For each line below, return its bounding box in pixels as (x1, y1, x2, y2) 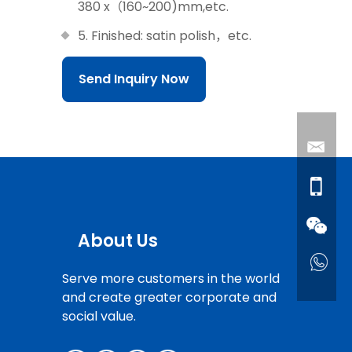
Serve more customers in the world (62, 269, 280, 288)
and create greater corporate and (62, 288, 277, 306)
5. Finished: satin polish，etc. (78, 26, 251, 45)
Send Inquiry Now (79, 69, 189, 88)
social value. (62, 306, 136, 325)
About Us (78, 228, 158, 253)
